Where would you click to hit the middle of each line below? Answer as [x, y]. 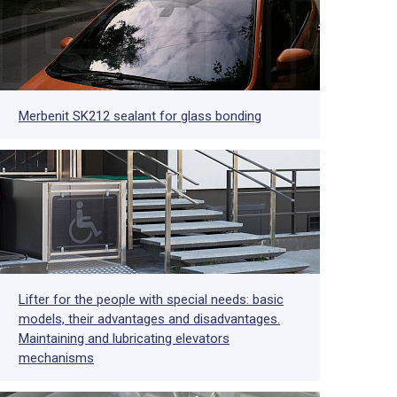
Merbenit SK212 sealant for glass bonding [140, 116]
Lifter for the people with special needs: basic [151, 300]
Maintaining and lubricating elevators [124, 339]
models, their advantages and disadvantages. [149, 319]
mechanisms [56, 358]
